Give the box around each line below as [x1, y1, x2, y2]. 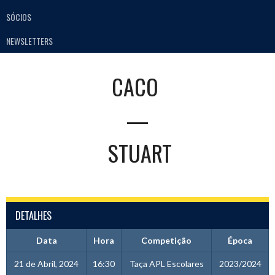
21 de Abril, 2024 [14, 258, 79, 269]
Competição [141, 234, 192, 246]
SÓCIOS [6, 10, 31, 24]
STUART [108, 136, 172, 169]
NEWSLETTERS [6, 34, 53, 47]
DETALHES [15, 207, 52, 223]
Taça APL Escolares [129, 258, 204, 269]
